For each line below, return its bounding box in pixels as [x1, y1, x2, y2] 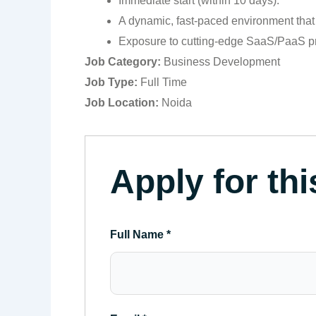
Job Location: [85, 96, 162, 109]
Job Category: [85, 55, 164, 68]
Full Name [110, 228, 166, 241]
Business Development [164, 55, 280, 68]
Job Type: [85, 75, 140, 88]
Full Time [140, 75, 187, 88]
